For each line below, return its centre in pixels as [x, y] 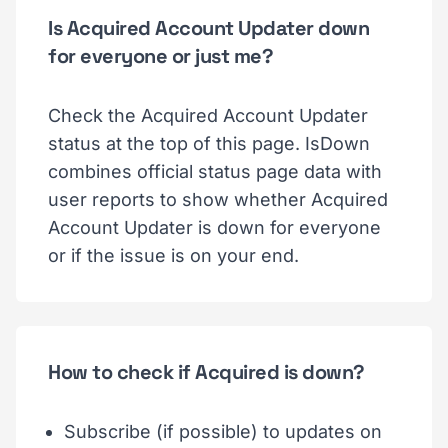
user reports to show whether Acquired [218, 199]
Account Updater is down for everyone [214, 227]
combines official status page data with [215, 171]
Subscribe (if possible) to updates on [223, 431]
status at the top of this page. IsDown [209, 143]
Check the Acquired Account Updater [208, 115]
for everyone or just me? [160, 56]
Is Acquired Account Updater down [208, 28]
